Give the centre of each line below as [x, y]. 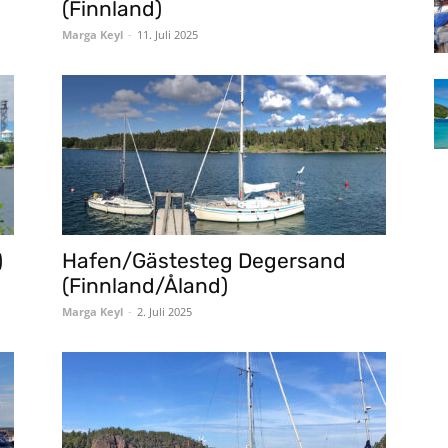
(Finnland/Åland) [145, 285]
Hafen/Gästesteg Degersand [204, 260]
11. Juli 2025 [167, 34]
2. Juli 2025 [164, 311]
